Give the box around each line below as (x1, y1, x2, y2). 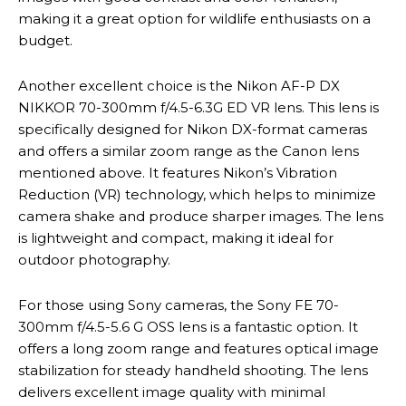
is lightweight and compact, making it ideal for (18, 229, 333, 246)
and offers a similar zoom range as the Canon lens (18, 142, 359, 159)
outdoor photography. (18, 251, 170, 268)
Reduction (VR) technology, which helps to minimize (18, 186, 376, 203)
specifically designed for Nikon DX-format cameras (18, 121, 367, 138)
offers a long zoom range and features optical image (18, 340, 379, 357)
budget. (18, 32, 72, 49)
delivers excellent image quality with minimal (18, 383, 325, 401)
